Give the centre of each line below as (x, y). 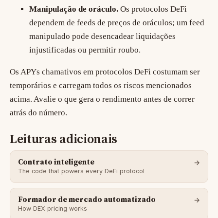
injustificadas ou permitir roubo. (85, 50)
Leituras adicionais (64, 140)
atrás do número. (38, 113)
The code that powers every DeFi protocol (81, 171)
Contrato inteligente (56, 163)
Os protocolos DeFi (153, 9)
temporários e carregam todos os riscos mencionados (101, 86)
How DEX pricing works (53, 209)
